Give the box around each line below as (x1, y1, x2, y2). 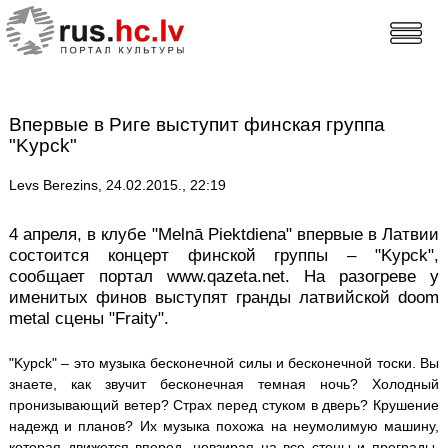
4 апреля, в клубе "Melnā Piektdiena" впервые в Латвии (8, 225, 440, 245)
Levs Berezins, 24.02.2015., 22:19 (8, 177, 226, 194)
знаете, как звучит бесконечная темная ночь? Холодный (8, 375, 440, 392)
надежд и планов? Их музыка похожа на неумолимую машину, (8, 417, 440, 434)
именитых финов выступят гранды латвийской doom (8, 288, 440, 308)
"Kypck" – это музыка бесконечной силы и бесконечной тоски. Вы (8, 354, 440, 371)
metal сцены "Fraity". (8, 309, 169, 329)
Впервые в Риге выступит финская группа (8, 114, 385, 136)
